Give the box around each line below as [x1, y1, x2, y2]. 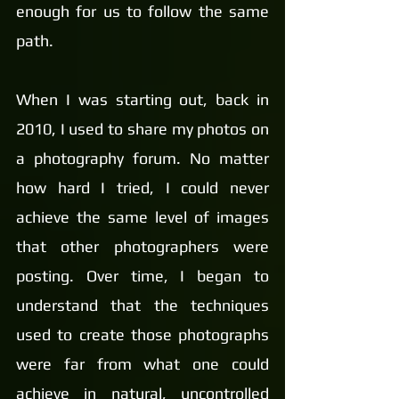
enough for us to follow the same [16, 2, 269, 20]
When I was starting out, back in [16, 90, 269, 109]
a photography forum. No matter [16, 149, 269, 167]
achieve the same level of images [16, 208, 269, 226]
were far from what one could [16, 354, 269, 373]
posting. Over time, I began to [16, 266, 269, 285]
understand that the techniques [16, 296, 269, 314]
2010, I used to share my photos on [16, 119, 269, 138]
